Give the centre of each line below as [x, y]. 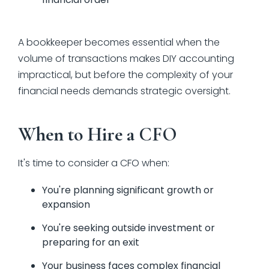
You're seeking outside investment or [128, 228]
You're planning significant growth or [128, 190]
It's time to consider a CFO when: [94, 163]
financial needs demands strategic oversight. [124, 91]
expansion [66, 204]
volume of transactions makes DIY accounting [126, 58]
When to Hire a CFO [98, 134]
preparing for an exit [91, 242]
